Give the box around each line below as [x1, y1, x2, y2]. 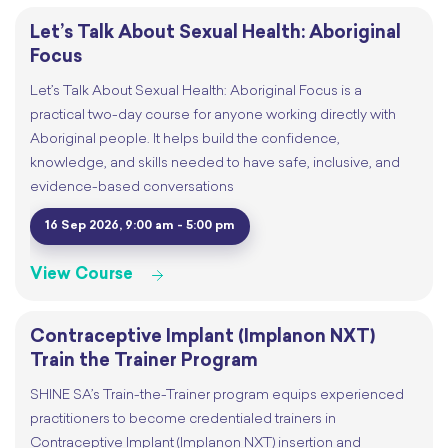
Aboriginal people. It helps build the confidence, [30, 132, 340, 148]
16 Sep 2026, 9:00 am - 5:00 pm [45, 220, 235, 233]
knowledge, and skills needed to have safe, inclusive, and [30, 156, 400, 172]
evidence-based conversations [30, 180, 234, 196]
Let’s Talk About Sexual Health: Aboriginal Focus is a [30, 84, 362, 100]
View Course [30, 267, 133, 284]
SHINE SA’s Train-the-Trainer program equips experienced [30, 388, 404, 404]
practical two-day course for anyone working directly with [30, 108, 396, 124]
